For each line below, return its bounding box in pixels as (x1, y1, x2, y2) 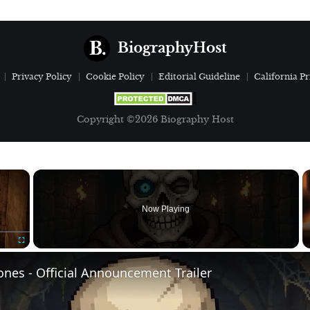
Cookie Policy (86, 71, 145, 82)
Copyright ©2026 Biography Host (76, 114, 234, 125)
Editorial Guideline (158, 71, 240, 82)
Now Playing (142, 204, 190, 214)
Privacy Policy (12, 71, 72, 82)
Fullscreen (21, 251, 46, 258)
